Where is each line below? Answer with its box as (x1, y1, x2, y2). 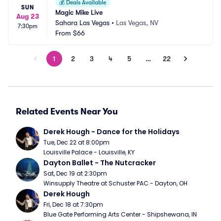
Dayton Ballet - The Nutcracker (43, 158, 156, 168)
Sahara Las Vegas (55, 19, 110, 27)
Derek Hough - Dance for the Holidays (43, 127, 180, 137)
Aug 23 (16, 12, 39, 20)
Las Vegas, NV (116, 19, 158, 27)
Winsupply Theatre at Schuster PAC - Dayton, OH (43, 179, 187, 187)
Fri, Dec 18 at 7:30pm (43, 200, 103, 209)
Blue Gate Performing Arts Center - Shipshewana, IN (43, 210, 197, 219)
